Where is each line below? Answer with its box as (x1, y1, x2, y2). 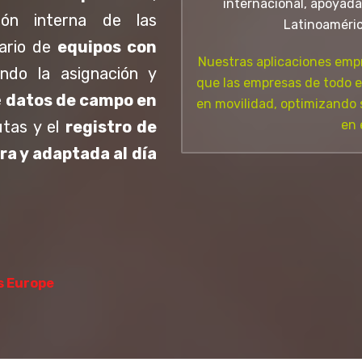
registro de (65, 117, 158, 137)
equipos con (57, 37, 158, 57)
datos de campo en (6, 90, 157, 110)
